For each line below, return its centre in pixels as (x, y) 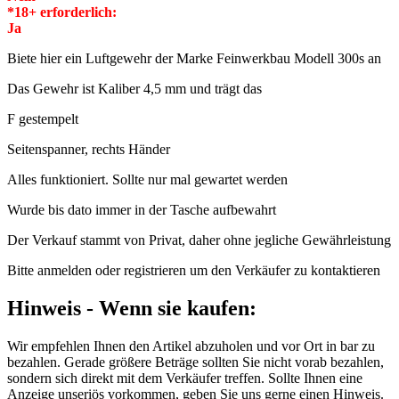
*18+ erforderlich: (62, 12)
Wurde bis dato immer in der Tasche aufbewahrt (142, 209)
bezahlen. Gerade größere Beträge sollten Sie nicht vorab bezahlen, (195, 362)
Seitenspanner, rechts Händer (89, 149)
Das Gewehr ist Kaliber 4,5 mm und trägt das (134, 88)
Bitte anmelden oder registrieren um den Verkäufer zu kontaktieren (194, 270)
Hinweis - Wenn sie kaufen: (132, 308)
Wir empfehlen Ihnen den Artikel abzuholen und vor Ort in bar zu (191, 346)
